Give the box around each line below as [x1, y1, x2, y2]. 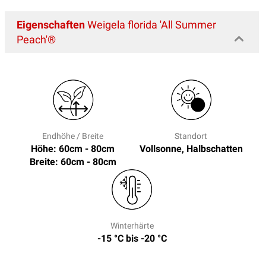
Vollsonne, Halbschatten [139, 142, 243, 154]
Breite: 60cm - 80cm [29, 156, 116, 167]
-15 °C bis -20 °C [97, 232, 167, 244]
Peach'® [17, 33, 56, 46]
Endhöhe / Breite [42, 131, 103, 141]
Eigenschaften [17, 18, 85, 31]
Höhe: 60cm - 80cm [31, 142, 115, 154]
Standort [175, 131, 207, 141]
